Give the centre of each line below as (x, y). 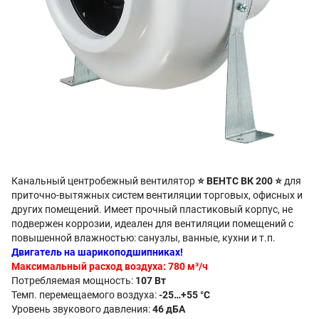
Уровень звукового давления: (82, 309)
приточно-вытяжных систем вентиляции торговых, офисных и (157, 195)
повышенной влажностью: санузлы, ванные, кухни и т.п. (143, 238)
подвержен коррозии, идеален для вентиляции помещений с (152, 224)
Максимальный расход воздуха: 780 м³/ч (110, 266)
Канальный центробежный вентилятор (104, 181)
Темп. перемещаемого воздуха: (85, 295)
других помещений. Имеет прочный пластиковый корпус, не (152, 209)
